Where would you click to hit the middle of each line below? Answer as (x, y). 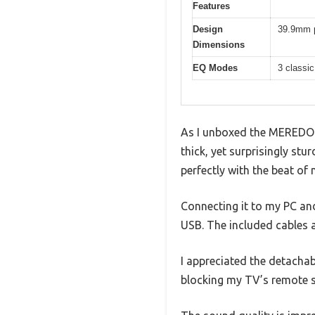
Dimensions (219, 45)
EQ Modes (215, 68)
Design (208, 30)
